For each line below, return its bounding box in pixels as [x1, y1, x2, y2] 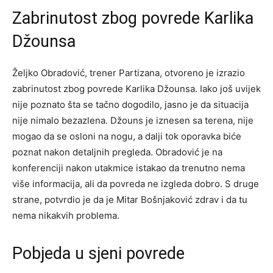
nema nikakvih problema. [12, 209, 119, 221]
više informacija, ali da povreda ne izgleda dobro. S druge [12, 177, 259, 190]
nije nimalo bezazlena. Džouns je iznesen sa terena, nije [12, 114, 253, 126]
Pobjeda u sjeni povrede [12, 243, 185, 263]
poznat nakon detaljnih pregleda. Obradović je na [12, 146, 222, 158]
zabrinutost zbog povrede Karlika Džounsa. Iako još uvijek [12, 82, 261, 94]
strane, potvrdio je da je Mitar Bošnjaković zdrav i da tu [12, 193, 247, 205]
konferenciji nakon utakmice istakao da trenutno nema [12, 161, 245, 174]
